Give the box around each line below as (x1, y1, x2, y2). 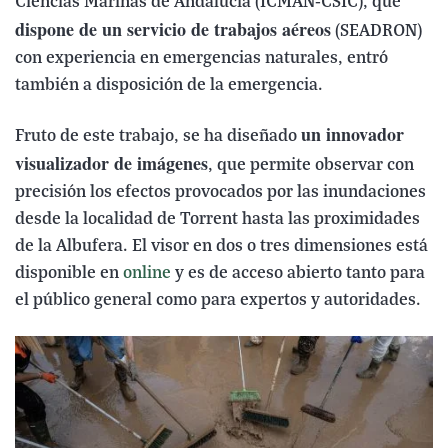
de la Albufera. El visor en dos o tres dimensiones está (15, 236, 428, 256)
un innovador (301, 120, 404, 147)
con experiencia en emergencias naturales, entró (15, 48, 388, 68)
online (123, 263, 171, 283)
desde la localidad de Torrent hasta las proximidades (15, 209, 420, 229)
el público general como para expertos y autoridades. (15, 290, 421, 310)
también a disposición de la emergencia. (15, 75, 323, 95)
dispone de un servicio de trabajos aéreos (15, 15, 331, 42)
